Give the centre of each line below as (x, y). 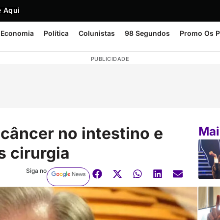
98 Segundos (147, 33)
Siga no (36, 170)
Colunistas (97, 33)
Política (56, 33)
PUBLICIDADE (110, 59)
